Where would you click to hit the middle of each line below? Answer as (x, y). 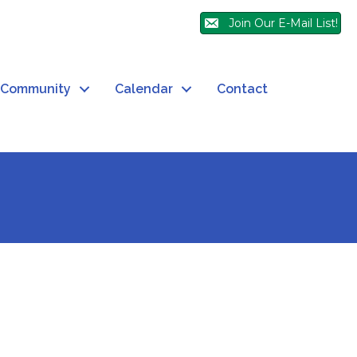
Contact (242, 89)
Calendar (144, 89)
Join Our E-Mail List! (283, 24)
